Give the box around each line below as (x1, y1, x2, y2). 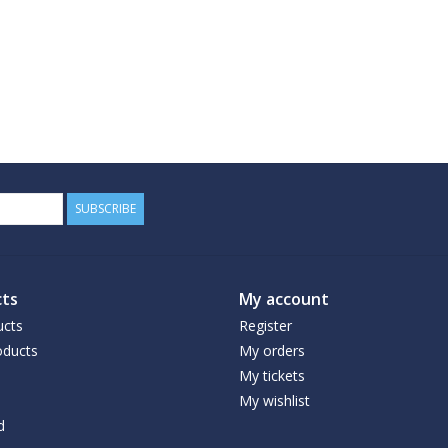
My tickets (239, 366, 305, 385)
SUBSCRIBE (75, 200, 136, 217)
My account (239, 288, 329, 310)
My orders (239, 341, 305, 360)
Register (239, 316, 292, 335)
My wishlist (239, 391, 310, 410)
